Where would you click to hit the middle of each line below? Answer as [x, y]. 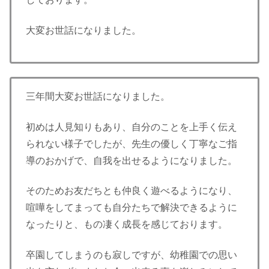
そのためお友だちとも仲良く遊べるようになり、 [131, 191]
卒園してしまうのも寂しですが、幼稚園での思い [131, 255]
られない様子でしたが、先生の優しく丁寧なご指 [131, 144]
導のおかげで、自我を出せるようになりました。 [131, 160]
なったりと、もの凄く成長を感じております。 [127, 225]
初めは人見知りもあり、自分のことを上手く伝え [131, 127]
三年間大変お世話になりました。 [98, 97]
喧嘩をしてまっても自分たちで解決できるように [131, 208]
